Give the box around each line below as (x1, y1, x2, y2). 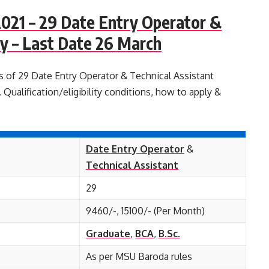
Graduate (86, 228, 130, 240)
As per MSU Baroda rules (86, 250, 192, 262)
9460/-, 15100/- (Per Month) (86, 205, 205, 217)
